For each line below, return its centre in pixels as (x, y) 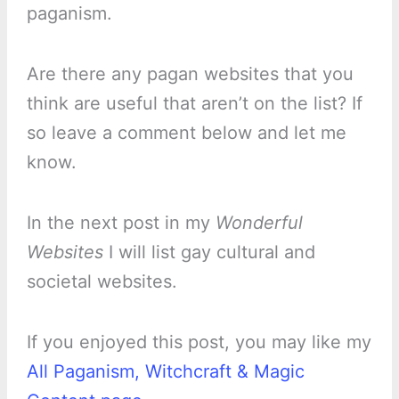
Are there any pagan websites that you (190, 73)
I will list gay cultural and (209, 252)
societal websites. (102, 281)
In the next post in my (121, 222)
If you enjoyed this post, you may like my (199, 342)
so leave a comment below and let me (186, 132)
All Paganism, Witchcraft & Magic (165, 371)
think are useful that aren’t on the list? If (194, 103)
